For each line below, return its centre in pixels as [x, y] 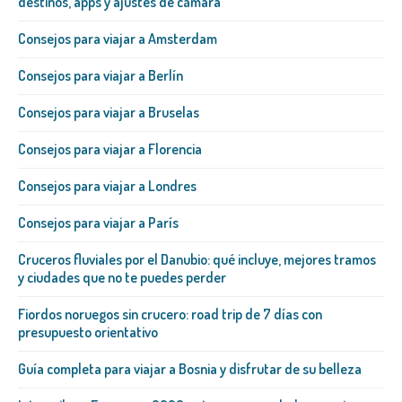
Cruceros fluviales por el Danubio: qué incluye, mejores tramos [197, 259]
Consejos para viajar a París [98, 222]
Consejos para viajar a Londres [107, 185]
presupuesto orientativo [88, 332]
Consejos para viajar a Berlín [100, 75]
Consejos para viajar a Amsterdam [118, 38]
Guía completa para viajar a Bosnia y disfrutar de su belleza [190, 368]
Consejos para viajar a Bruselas [109, 112]
